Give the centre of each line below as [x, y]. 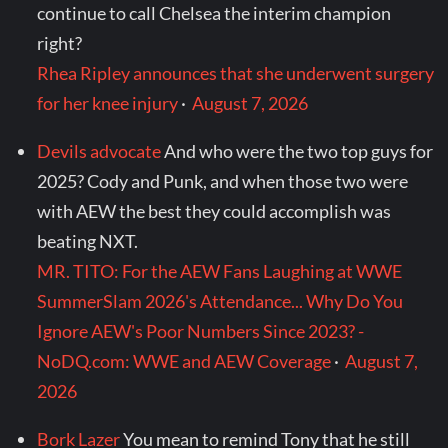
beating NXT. [88, 241]
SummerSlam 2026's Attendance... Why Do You [220, 301]
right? [60, 43]
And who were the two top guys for [299, 151]
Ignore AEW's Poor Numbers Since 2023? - [201, 331]
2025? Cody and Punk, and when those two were [223, 181]
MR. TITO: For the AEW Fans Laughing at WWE [220, 271]
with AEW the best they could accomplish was [214, 211]
